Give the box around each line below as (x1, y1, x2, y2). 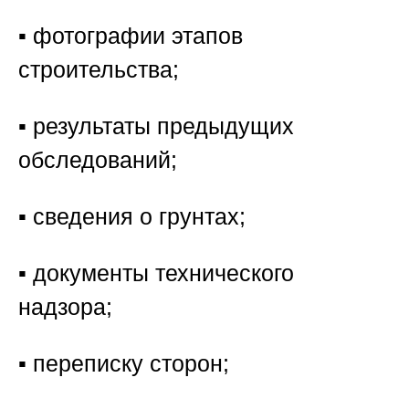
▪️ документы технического (18, 260, 294, 287)
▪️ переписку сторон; (18, 351, 229, 377)
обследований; (18, 147, 177, 173)
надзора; (18, 294, 112, 320)
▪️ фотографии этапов (18, 23, 243, 49)
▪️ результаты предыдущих (18, 113, 294, 140)
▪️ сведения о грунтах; (18, 204, 246, 230)
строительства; (18, 57, 179, 83)
